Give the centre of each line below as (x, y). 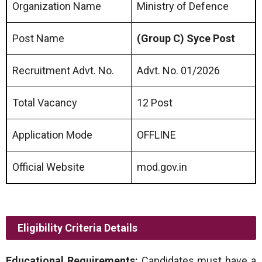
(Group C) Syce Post (186, 38)
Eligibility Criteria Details (77, 228)
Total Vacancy (45, 103)
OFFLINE (156, 135)
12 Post (155, 103)
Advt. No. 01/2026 (178, 70)
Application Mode (52, 135)
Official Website (49, 167)
